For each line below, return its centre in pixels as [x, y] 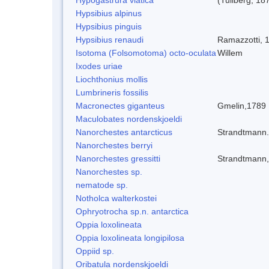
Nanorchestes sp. [109, 171]
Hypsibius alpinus [109, 13]
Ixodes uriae [99, 66]
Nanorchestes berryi [114, 145]
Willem [230, 53]
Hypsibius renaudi [110, 39]
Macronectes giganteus [120, 105]
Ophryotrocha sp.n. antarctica [132, 211]
